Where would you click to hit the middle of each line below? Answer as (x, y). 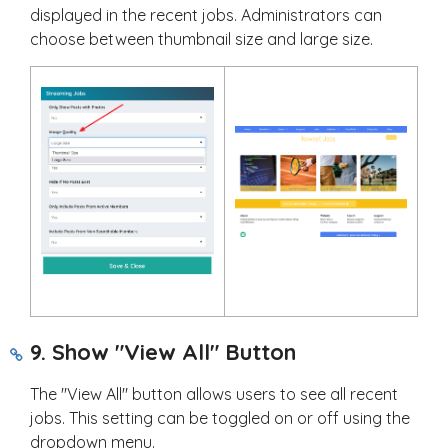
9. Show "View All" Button (163, 352)
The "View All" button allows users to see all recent (214, 394)
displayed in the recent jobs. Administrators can (206, 15)
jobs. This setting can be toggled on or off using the (220, 418)
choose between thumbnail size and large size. (201, 39)
